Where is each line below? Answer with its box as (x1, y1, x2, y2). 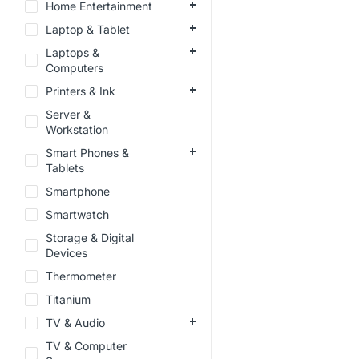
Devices (46, 246, 87, 260)
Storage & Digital (46, 231, 134, 245)
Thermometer (46, 269, 116, 284)
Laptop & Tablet (46, 22, 130, 37)
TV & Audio (46, 316, 105, 330)
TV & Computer (46, 339, 127, 353)
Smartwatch (46, 208, 109, 222)
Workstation (46, 123, 108, 137)
